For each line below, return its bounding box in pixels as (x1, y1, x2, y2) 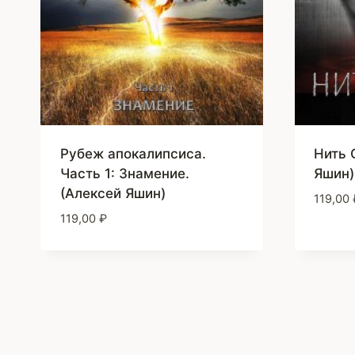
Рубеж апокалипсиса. (59, 145, 206, 162)
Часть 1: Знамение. (59, 165, 189, 181)
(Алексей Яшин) (59, 185, 166, 201)
